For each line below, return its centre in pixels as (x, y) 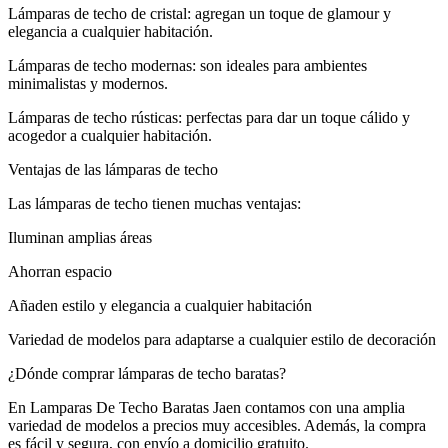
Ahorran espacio (60, 271)
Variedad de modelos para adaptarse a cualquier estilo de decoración (222, 339)
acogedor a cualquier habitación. (110, 135)
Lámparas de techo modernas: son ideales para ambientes (187, 65)
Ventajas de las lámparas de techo (113, 169)
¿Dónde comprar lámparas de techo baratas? (147, 373)
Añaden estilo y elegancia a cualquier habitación (160, 305)
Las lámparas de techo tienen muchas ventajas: (154, 203)
